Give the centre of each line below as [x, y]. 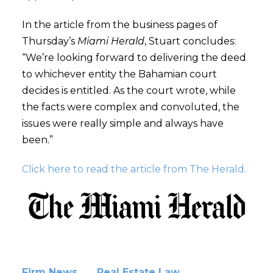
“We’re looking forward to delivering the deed [134, 58]
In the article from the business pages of [119, 25]
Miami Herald [111, 41]
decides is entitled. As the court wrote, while [129, 90]
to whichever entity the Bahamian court [119, 74]
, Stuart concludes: [190, 41]
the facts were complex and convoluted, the [130, 107]
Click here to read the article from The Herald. [134, 169]
